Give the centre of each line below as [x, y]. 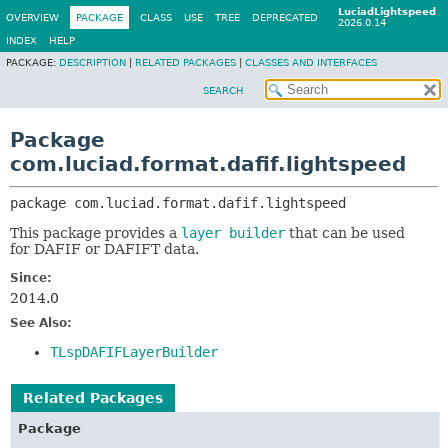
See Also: [41, 323]
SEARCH [223, 90]
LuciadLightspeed [387, 11]
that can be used [345, 233]
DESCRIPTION [92, 62]
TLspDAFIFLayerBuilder [134, 352]
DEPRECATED [285, 17]
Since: [31, 278]
